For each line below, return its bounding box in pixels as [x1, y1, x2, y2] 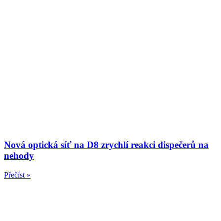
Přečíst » [4, 170, 31, 179]
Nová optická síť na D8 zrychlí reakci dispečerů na [4, 140, 209, 150]
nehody [4, 150, 34, 161]
